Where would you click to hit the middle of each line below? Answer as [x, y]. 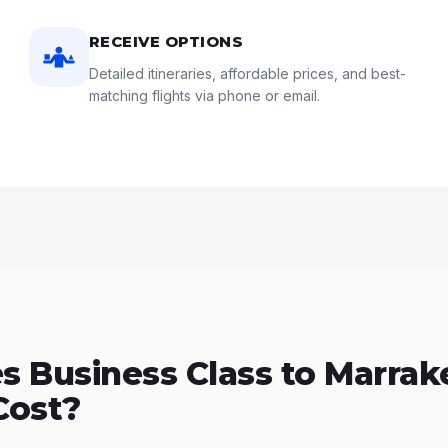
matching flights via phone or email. [204, 95]
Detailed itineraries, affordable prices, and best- [247, 73]
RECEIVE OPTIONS [166, 41]
